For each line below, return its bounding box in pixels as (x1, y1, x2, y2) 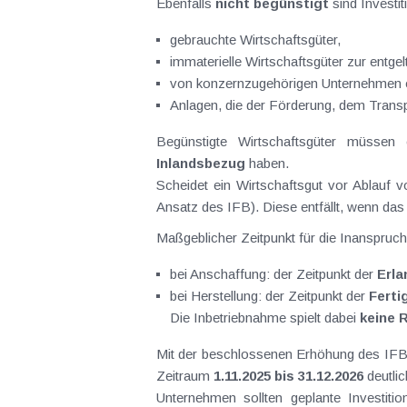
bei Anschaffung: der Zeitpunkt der (170, 266, 377, 282)
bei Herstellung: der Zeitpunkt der (170, 288, 369, 303)
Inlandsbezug (156, 155, 245, 171)
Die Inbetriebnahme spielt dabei (170, 310, 360, 325)
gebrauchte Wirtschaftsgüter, (170, 32, 341, 47)
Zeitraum (156, 368, 213, 383)
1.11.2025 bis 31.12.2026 (213, 368, 363, 383)
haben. (245, 155, 289, 171)
